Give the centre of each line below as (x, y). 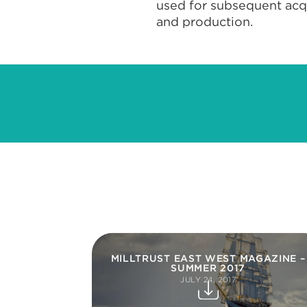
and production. (204, 22)
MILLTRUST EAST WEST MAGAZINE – (208, 258)
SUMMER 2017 (208, 268)
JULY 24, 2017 (208, 280)
